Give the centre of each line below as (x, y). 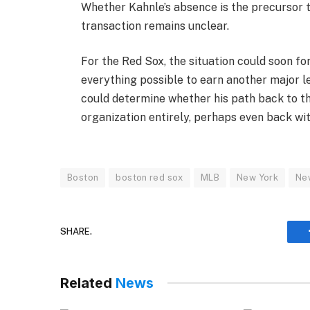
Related (88, 283)
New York (257, 177)
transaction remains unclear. (155, 26)
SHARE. (76, 232)
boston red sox (149, 177)
